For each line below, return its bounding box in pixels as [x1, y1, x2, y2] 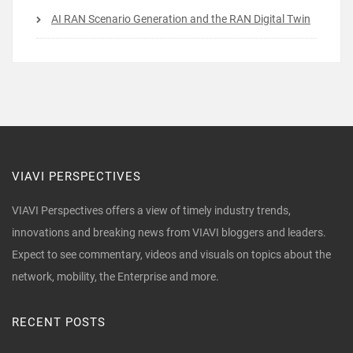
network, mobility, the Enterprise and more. [12, 269, 219, 283]
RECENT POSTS [12, 314, 106, 329]
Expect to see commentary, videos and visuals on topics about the [12, 247, 331, 261]
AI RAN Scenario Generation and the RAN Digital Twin [51, 12, 310, 25]
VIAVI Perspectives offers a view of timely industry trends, [12, 203, 291, 217]
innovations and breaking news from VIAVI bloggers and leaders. [12, 225, 326, 239]
